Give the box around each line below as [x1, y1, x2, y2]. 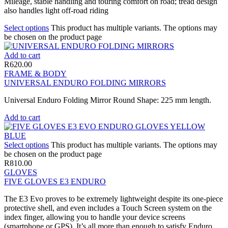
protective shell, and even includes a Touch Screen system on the [4, 203, 212, 212]
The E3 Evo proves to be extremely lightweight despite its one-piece [4, 194, 223, 203]
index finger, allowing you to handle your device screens [4, 212, 185, 221]
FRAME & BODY [4, 69, 67, 78]
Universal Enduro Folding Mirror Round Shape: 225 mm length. [4, 95, 211, 104]
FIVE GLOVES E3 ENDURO [4, 177, 106, 186]
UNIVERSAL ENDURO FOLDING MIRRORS [4, 78, 166, 87]
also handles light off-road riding [4, 6, 108, 15]
